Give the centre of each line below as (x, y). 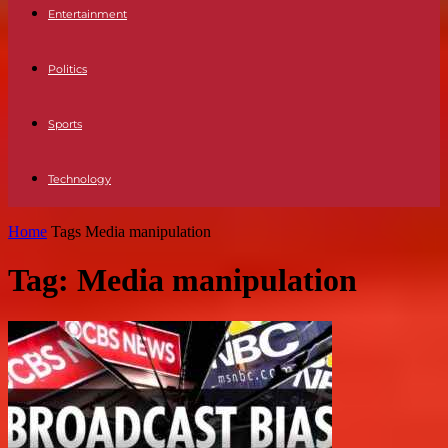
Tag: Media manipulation (182, 280)
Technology (79, 179)
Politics (67, 69)
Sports (65, 124)
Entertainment (87, 14)
